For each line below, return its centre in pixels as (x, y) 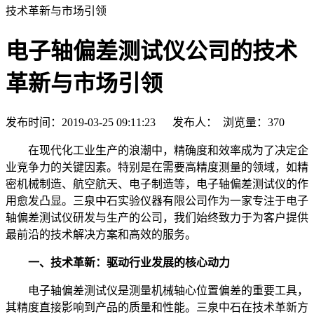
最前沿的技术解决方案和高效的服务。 (101, 234)
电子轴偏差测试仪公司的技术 (151, 52)
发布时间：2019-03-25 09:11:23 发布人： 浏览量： (137, 122)
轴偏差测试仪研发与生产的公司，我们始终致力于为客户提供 (157, 217)
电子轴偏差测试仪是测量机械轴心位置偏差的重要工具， (157, 290)
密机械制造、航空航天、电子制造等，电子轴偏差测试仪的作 (157, 184)
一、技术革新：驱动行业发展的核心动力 (123, 262)
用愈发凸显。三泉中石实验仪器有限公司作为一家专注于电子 (157, 200)
